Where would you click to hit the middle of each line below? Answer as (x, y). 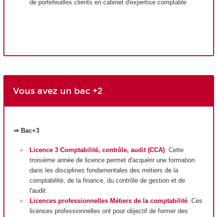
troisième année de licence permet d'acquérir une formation (112, 160)
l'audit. (38, 191)
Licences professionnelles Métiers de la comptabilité (108, 201)
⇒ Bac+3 (26, 130)
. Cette (174, 150)
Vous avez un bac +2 (58, 91)
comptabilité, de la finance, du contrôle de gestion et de (107, 181)
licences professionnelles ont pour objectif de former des (108, 211)
